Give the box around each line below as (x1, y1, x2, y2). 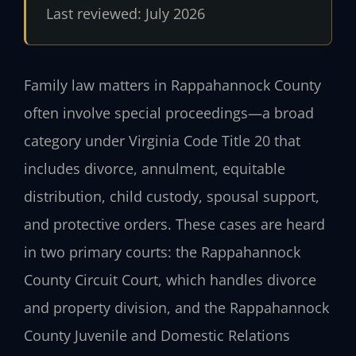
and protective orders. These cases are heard (24, 214, 325, 234)
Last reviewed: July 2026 (45, 3, 205, 23)
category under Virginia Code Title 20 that (24, 130, 300, 150)
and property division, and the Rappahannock (24, 297, 329, 317)
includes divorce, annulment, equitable (24, 158, 285, 178)
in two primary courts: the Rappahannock (24, 242, 300, 261)
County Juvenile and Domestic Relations (24, 325, 290, 345)
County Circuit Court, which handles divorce (24, 269, 316, 289)
